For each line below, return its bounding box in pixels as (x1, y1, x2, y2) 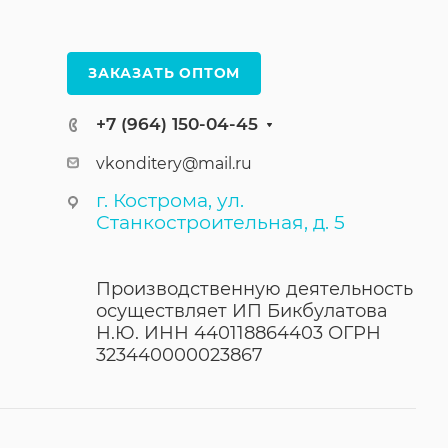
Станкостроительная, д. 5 (96, 211, 345, 234)
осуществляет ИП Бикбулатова (96, 300, 388, 322)
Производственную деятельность (96, 278, 413, 300)
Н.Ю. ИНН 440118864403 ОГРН (96, 322, 381, 344)
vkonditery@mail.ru (96, 154, 252, 173)
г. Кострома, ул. (96, 189, 244, 212)
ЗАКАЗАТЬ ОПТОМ (88, 65, 241, 81)
